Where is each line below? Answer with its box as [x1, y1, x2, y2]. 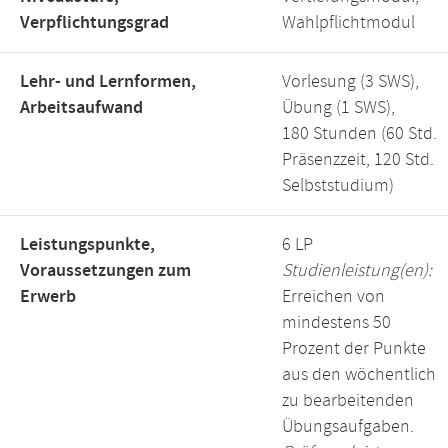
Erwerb [20, 285, 76, 309]
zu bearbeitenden [282, 389, 414, 413]
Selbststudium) [282, 174, 394, 198]
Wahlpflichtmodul [282, 11, 415, 35]
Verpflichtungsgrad [20, 11, 169, 35]
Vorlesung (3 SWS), [282, 70, 419, 94]
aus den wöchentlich [282, 363, 436, 387]
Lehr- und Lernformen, [20, 70, 196, 94]
